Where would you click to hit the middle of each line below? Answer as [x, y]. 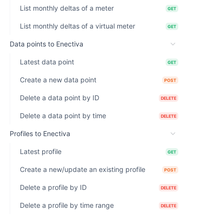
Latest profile [41, 151]
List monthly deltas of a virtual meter [77, 26]
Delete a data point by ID [60, 98]
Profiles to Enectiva [40, 133]
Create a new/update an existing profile [83, 169]
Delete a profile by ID [53, 187]
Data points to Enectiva [46, 44]
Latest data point [47, 62]
